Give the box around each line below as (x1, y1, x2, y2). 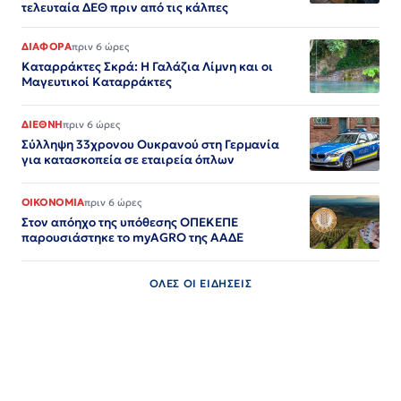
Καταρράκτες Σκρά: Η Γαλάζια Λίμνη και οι (21, 58, 273, 74)
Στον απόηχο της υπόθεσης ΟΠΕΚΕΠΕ (21, 214, 238, 230)
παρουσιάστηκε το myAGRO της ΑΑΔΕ (21, 229, 243, 245)
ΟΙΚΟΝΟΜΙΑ (21, 195, 84, 209)
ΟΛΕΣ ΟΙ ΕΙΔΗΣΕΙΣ (149, 276, 252, 290)
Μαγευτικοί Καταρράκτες (21, 73, 172, 90)
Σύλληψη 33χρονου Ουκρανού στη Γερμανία (21, 136, 279, 152)
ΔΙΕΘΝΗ (21, 117, 63, 131)
